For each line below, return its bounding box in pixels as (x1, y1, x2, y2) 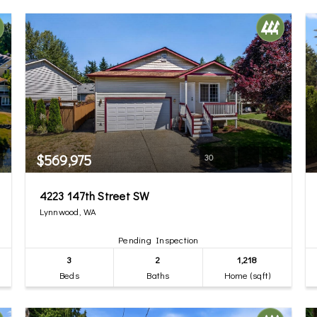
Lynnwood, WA (39, 205, 97, 217)
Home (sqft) (224, 269, 271, 281)
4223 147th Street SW (39, 188, 150, 203)
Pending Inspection (118, 234, 199, 246)
